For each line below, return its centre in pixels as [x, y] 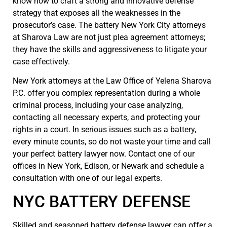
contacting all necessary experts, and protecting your [106, 118]
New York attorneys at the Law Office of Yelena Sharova [112, 81]
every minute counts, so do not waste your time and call [112, 142]
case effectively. [41, 61]
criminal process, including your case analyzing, [98, 105]
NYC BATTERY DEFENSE [102, 201]
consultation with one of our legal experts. [87, 178]
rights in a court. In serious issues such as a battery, [104, 130]
